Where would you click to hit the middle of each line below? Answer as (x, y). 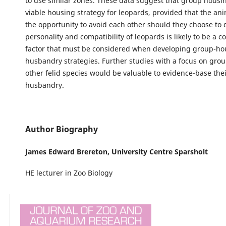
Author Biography (61, 129)
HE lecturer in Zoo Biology (69, 173)
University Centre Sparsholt (159, 151)
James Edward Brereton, (68, 151)
